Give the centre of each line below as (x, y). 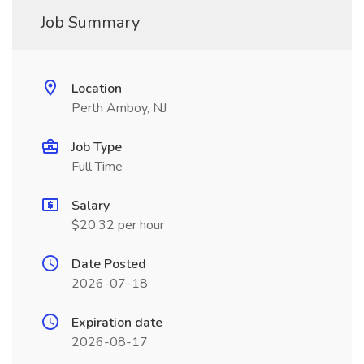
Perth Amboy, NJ (119, 108)
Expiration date (117, 323)
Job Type (97, 147)
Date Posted (109, 264)
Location (97, 89)
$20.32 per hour (118, 225)
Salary (91, 206)
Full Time (97, 167)
